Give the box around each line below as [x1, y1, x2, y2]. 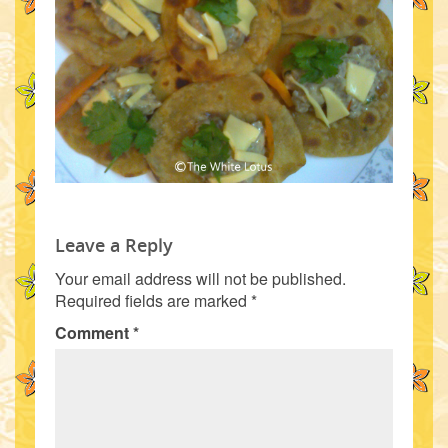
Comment [55, 321, 133, 344]
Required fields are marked [55, 289, 251, 312]
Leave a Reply [55, 233, 173, 257]
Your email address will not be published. [55, 267, 346, 290]
